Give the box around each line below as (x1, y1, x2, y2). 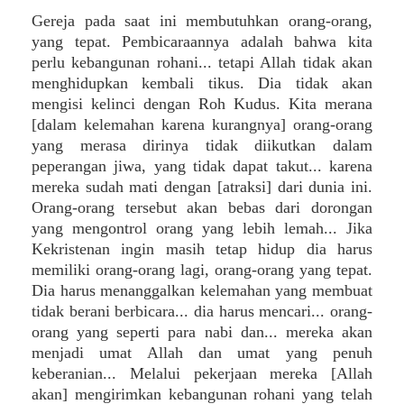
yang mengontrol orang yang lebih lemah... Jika (32, 219, 372, 237)
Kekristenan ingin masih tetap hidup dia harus (32, 240, 372, 258)
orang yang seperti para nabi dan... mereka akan (32, 323, 372, 341)
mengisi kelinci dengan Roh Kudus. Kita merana (32, 95, 372, 113)
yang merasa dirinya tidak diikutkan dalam (32, 136, 372, 154)
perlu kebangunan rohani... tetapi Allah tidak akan (32, 53, 372, 71)
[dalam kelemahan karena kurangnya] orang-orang (32, 115, 372, 133)
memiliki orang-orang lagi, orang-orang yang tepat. (32, 261, 372, 279)
